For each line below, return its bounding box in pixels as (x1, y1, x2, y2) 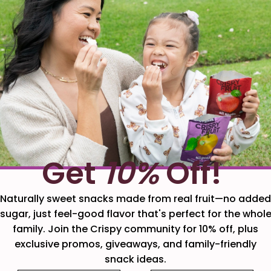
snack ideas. (105, 252, 166, 266)
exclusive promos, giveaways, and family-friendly (15, 237, 256, 251)
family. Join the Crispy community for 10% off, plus (13, 221, 258, 236)
